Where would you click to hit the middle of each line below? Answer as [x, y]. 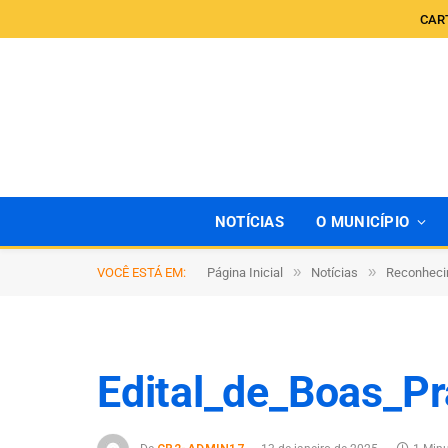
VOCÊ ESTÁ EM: [141, 272]
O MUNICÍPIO [363, 222]
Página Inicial [245, 272]
